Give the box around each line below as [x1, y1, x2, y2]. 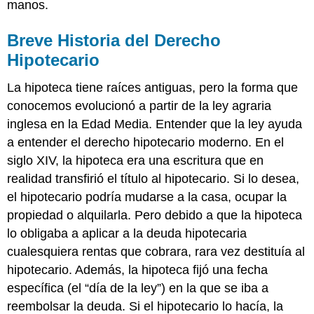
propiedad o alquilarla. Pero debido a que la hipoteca [7, 208, 303, 223]
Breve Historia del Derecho [7, 30, 221, 50]
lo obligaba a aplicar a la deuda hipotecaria [7, 226, 247, 241]
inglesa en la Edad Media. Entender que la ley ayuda [7, 117, 303, 132]
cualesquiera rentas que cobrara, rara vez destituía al [7, 245, 306, 259]
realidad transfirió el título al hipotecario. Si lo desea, [7, 172, 300, 186]
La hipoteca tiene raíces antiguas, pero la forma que [7, 81, 299, 95]
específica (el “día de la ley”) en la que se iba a [7, 281, 269, 296]
